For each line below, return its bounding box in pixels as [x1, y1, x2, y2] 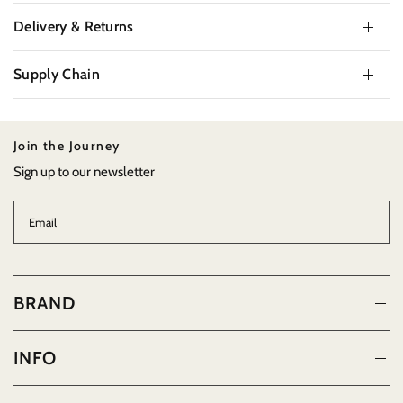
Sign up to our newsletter [13, 164, 156, 180]
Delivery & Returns [13, 17, 134, 35]
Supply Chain [13, 65, 100, 83]
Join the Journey [13, 138, 121, 154]
